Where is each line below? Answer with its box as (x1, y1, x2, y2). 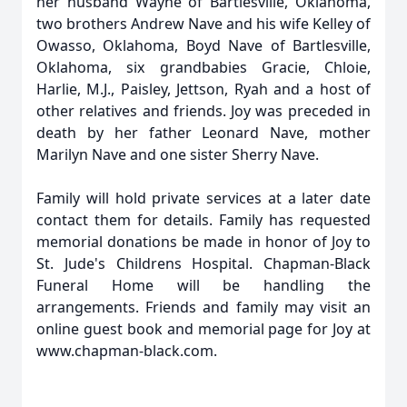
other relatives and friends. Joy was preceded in (36, 101, 371, 121)
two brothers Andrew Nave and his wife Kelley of (36, 14, 371, 34)
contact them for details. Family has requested (36, 210, 371, 230)
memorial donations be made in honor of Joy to (36, 232, 371, 252)
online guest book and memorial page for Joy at (36, 319, 371, 339)
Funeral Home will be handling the (36, 275, 371, 295)
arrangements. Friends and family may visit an (36, 297, 371, 317)
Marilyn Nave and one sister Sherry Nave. (36, 144, 319, 164)
